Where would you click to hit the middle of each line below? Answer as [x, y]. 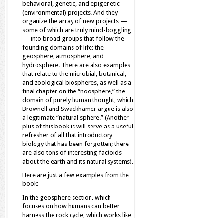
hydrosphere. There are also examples [76, 65]
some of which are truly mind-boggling [77, 30]
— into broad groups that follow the [73, 39]
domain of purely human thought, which [78, 100]
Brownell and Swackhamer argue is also [78, 109]
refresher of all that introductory [67, 135]
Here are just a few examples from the [76, 175]
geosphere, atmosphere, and [63, 56]
